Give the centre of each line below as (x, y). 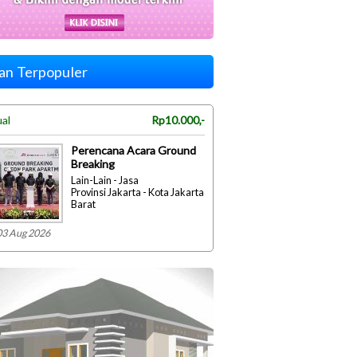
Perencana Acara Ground (133, 151)
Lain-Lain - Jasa (105, 181)
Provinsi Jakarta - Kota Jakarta (137, 193)
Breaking (93, 164)
